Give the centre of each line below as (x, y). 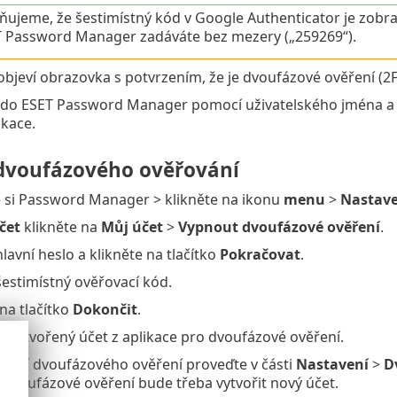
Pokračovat (260, 255)
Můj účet (132, 227)
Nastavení (332, 365)
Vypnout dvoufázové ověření (279, 227)
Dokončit (105, 310)
